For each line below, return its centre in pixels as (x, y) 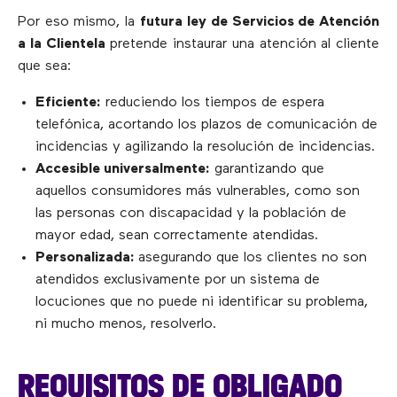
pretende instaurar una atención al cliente (242, 44)
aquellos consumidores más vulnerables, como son (198, 191)
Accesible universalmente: (123, 169)
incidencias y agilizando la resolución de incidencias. (205, 147)
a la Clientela (62, 44)
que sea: (44, 66)
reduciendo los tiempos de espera (213, 102)
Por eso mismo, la (79, 22)
